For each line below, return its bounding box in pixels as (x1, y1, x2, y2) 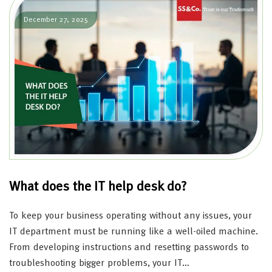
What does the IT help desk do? (9, 180, 186, 194)
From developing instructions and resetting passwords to (9, 242, 249, 253)
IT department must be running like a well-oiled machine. (9, 226, 259, 237)
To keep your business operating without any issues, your (9, 211, 253, 221)
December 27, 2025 (24, 16, 88, 24)
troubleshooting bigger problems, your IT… (9, 258, 190, 268)
